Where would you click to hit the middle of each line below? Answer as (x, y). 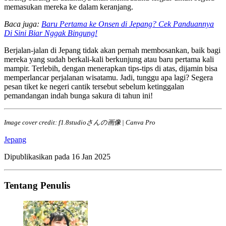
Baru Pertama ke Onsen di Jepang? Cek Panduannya (128, 24)
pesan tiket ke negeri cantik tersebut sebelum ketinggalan (94, 87)
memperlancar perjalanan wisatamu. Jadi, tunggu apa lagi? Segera (108, 78)
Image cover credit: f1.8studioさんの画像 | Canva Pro (80, 123)
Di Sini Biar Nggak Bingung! (51, 33)
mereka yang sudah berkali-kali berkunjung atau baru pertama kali (109, 60)
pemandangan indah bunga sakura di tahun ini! (78, 96)
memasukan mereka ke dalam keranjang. (69, 7)
